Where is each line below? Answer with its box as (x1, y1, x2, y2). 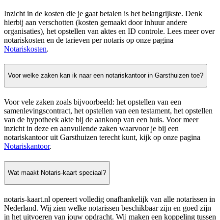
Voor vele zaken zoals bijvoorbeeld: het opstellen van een (4, 97, 181, 106)
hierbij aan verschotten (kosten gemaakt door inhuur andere (4, 18, 187, 27)
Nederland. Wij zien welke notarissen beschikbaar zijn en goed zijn (4, 204, 211, 212)
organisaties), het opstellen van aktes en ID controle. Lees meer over (4, 27, 215, 35)
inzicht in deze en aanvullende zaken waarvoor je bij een (4, 124, 179, 133)
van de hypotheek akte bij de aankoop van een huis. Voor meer (4, 115, 198, 124)
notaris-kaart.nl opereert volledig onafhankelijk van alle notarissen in (4, 195, 215, 203)
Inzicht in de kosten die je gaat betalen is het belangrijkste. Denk (4, 9, 202, 18)
